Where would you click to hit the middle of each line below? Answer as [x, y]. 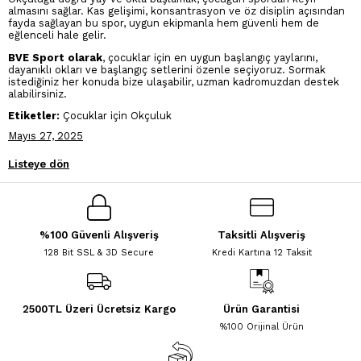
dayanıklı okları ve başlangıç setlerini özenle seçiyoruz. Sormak [167, 69]
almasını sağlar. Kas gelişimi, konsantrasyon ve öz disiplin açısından [176, 10]
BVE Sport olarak [55, 57]
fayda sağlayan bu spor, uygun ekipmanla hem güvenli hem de [164, 23]
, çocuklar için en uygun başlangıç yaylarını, [210, 57]
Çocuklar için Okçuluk [116, 116]
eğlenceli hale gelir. [57, 35]
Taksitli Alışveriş [262, 235]
